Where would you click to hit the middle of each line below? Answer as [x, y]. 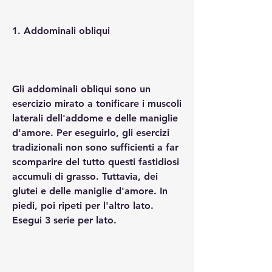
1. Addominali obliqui [61, 30]
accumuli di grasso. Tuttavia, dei [85, 176]
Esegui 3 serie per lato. [64, 220]
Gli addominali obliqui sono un [81, 89]
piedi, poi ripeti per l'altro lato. [83, 205]
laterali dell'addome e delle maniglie [95, 118]
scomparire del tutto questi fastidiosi [96, 161]
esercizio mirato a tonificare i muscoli [97, 103]
